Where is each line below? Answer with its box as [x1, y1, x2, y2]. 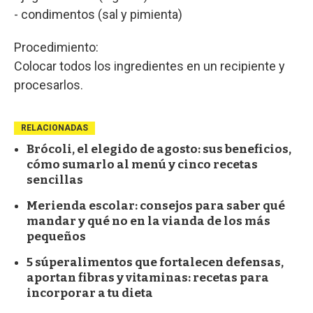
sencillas [27, 172, 83, 187]
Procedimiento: [14, 39, 99, 54]
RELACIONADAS [21, 122, 88, 133]
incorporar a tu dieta [27, 285, 153, 300]
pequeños [27, 228, 86, 244]
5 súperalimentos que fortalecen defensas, [27, 254, 284, 270]
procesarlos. [14, 77, 83, 92]
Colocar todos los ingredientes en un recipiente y [14, 58, 285, 73]
